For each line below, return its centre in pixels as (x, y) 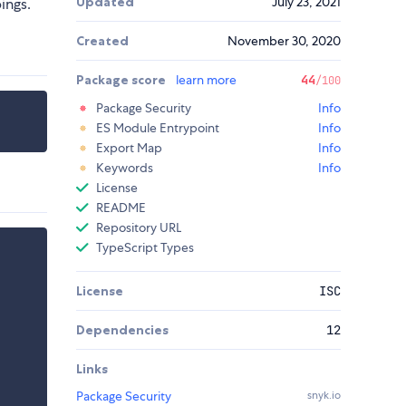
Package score (122, 80)
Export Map (129, 148)
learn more (206, 80)
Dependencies (122, 330)
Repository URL (139, 228)
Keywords (125, 168)
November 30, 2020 (284, 41)
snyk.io (324, 396)
